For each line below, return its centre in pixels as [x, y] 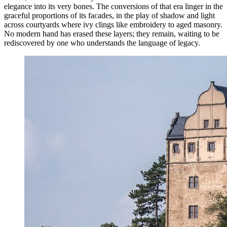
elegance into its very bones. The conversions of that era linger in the [113, 6]
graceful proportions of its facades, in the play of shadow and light [109, 15]
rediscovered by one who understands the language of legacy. [102, 43]
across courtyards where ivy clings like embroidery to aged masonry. [113, 24]
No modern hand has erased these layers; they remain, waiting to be [112, 33]
